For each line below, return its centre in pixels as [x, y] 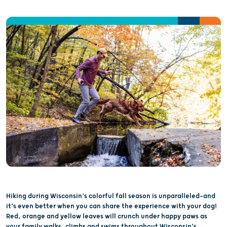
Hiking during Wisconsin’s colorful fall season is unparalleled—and [111, 196]
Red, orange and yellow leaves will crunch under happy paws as [107, 216]
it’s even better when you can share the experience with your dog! [111, 206]
